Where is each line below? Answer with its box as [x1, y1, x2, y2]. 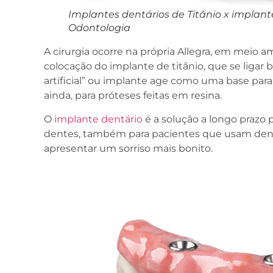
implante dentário [54, 113, 143, 125]
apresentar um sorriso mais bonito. [44, 142, 213, 154]
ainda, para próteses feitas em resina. [44, 90, 222, 102]
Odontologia [68, 22, 130, 34]
